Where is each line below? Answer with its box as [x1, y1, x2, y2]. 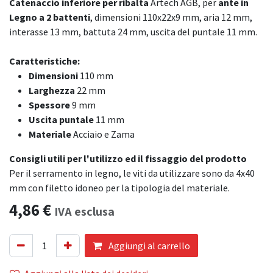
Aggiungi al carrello [107, 239, 190, 252]
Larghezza [29, 84, 75, 96]
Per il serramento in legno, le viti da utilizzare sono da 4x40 [9, 167, 255, 179]
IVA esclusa [54, 204, 115, 219]
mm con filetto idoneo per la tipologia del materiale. [9, 182, 230, 194]
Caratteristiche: [9, 55, 80, 67]
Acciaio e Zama [73, 128, 135, 140]
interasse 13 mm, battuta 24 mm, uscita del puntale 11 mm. [9, 26, 257, 38]
